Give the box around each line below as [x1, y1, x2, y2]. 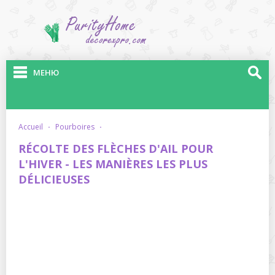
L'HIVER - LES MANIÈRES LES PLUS [18, 157, 207, 171]
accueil [23, 122, 43, 132]
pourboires [60, 122, 95, 132]
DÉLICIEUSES [18, 172, 90, 187]
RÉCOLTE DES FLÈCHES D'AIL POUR [18, 141, 213, 156]
